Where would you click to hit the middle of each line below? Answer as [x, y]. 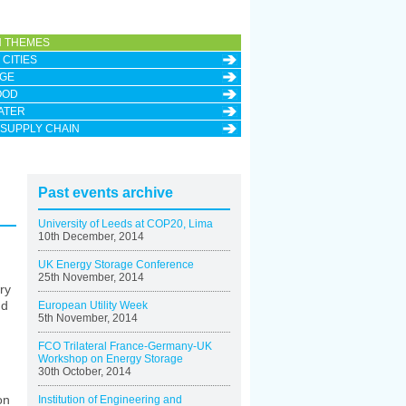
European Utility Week [93, 305]
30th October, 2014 [85, 372]
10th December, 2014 [91, 237]
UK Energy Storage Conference [116, 265]
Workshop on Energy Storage [111, 359]
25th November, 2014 [91, 277]
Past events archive [106, 193]
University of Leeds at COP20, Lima [126, 224]
